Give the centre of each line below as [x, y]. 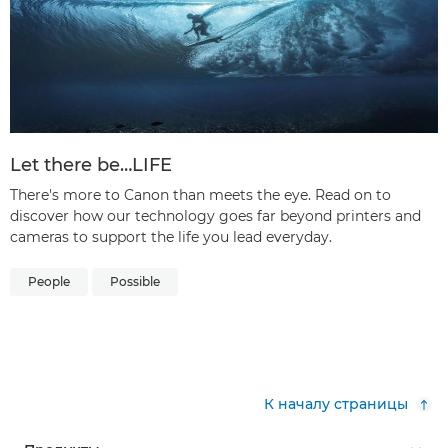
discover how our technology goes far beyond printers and [215, 215]
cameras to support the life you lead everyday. [171, 236]
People [49, 281]
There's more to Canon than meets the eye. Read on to [200, 194]
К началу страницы [336, 403]
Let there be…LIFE [91, 164]
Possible [135, 281]
